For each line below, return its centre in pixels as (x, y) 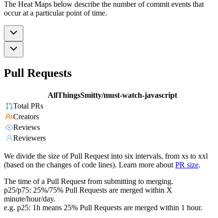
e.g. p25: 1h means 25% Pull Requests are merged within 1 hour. (103, 208)
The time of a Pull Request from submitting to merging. (89, 182)
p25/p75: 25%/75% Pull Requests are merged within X (88, 190)
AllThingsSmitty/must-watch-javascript (112, 95)
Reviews (27, 127)
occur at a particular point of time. (55, 13)
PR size (187, 165)
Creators (26, 117)
